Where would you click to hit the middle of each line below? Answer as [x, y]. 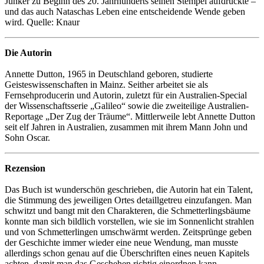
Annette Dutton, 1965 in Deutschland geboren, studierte [109, 74]
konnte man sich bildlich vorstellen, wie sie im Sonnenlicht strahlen [129, 221]
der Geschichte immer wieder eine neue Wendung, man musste [121, 242]
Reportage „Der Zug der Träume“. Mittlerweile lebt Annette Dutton [130, 116]
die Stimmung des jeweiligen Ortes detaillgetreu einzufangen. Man [128, 200]
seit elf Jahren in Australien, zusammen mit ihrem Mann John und [126, 127]
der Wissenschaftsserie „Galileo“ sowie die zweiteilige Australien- [127, 105]
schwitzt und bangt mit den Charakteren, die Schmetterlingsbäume [128, 210]
